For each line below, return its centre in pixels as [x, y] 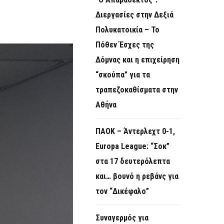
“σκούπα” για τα [123, 75]
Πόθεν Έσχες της [125, 45]
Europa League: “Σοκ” [132, 146]
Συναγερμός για [122, 218]
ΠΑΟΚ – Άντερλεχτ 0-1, [135, 131]
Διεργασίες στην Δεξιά [134, 15]
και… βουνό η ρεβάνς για [137, 176]
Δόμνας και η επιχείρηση [137, 60]
